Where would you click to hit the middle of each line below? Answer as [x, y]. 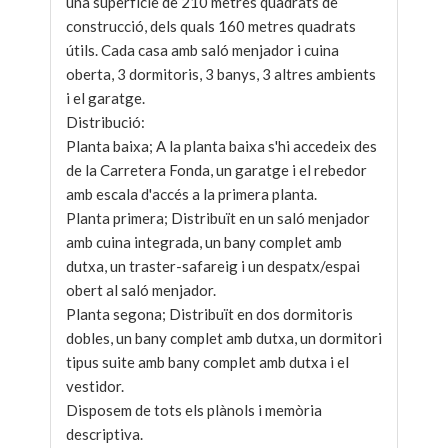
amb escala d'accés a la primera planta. [191, 194]
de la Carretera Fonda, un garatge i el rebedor [216, 170]
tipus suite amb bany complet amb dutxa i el [207, 362]
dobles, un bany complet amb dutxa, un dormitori [224, 338]
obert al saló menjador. [141, 290]
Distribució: [105, 122]
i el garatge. [105, 98]
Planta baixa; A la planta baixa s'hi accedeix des [221, 146]
